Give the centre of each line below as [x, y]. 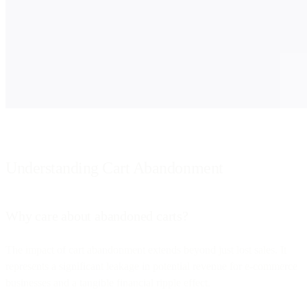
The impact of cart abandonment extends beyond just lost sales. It [146, 249]
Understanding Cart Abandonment [114, 168]
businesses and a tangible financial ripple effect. [108, 282]
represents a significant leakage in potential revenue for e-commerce [151, 266]
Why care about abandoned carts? [97, 216]
